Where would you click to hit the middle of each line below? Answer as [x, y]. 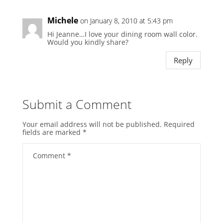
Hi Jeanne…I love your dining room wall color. [122, 34]
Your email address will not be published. [92, 124]
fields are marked [52, 132]
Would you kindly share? [88, 42]
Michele [62, 21]
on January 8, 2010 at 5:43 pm [126, 21]
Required [179, 124]
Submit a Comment [77, 104]
